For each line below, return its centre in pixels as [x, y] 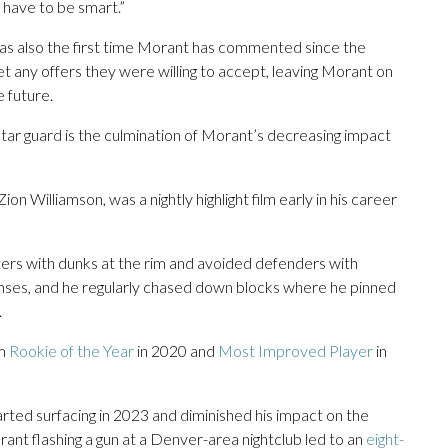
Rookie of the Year [71, 351]
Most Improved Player [295, 351]
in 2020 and [176, 351]
